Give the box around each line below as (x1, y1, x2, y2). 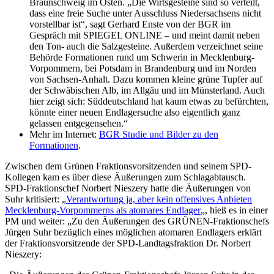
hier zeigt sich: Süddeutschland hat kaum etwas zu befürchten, (29, 95, 268, 106)
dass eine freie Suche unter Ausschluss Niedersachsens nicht (29, 7, 261, 18)
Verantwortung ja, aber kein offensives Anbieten (66, 193, 252, 204)
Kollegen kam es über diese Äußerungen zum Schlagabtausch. (5, 171, 246, 182)
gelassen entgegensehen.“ (29, 117, 128, 128)
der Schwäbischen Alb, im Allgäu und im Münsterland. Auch (29, 84, 265, 95)
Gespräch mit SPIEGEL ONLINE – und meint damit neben (29, 29, 260, 40)
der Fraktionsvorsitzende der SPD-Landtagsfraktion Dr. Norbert (5, 237, 251, 248)
